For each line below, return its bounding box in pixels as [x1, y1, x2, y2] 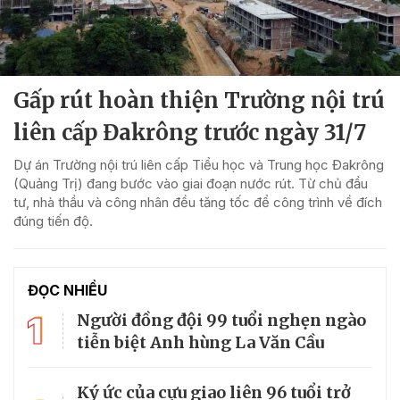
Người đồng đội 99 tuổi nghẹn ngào [77, 309, 366, 330]
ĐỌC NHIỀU [28, 280, 107, 299]
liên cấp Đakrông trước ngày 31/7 [13, 118, 366, 146]
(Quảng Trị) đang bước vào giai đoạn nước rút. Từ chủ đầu [13, 174, 368, 192]
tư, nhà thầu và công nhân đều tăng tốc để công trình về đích [13, 193, 382, 211]
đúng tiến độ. [13, 212, 93, 229]
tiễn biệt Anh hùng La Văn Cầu [77, 331, 324, 353]
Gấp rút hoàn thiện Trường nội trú [13, 86, 385, 114]
